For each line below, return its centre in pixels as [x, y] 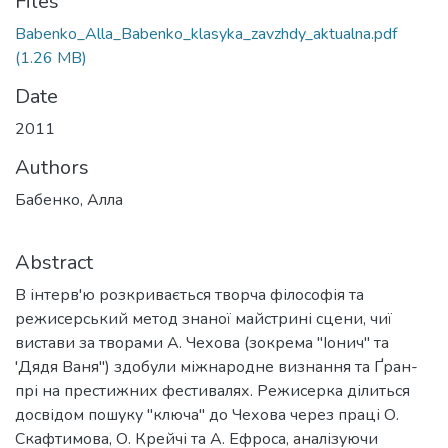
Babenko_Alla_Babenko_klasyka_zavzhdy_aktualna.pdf [206, 34]
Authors [52, 167]
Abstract [54, 262]
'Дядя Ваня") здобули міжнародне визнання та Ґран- [216, 367]
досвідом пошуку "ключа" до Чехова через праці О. [207, 415]
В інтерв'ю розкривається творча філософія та [189, 295]
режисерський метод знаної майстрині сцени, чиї [203, 319]
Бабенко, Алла [69, 200]
